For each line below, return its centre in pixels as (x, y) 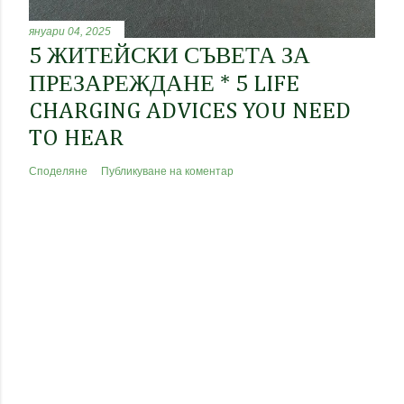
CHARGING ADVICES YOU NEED (190, 111)
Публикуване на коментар (167, 171)
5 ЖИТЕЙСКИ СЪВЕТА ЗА (170, 56)
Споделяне (58, 171)
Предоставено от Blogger (216, 376)
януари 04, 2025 (70, 31)
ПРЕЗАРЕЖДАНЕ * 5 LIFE (164, 84)
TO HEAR (76, 138)
